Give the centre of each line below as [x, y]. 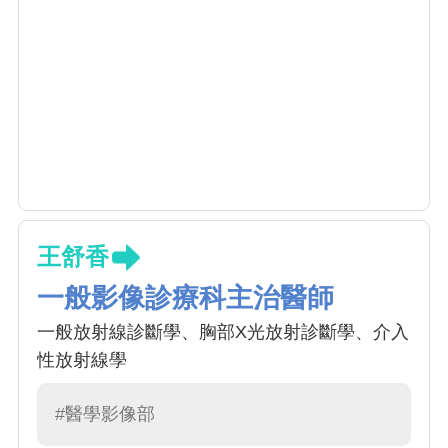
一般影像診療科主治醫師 [185, 298]
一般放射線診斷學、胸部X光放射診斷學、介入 [223, 332]
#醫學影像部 [105, 414]
